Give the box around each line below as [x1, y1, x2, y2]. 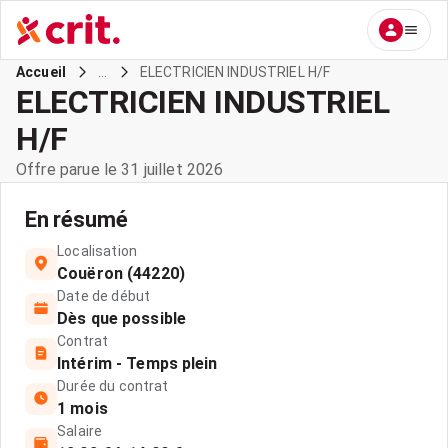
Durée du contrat [57, 378, 169, 394]
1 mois [57, 399, 108, 418]
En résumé [25, 207, 128, 232]
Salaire [57, 423, 103, 439]
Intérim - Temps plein [57, 354, 218, 373]
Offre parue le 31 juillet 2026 [16, 160, 224, 179]
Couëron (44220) [57, 264, 185, 283]
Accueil [16, 64, 67, 80]
